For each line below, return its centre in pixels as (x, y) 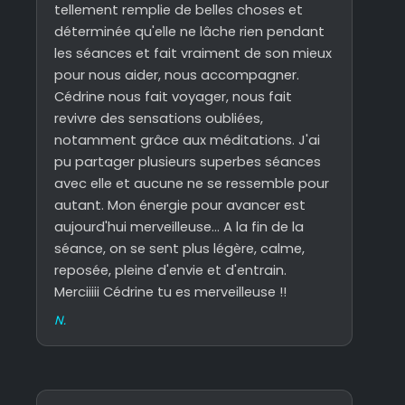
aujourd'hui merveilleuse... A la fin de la (179, 226)
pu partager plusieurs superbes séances (188, 161)
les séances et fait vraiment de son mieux (193, 53)
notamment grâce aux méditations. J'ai (188, 140)
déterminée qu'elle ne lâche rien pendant (190, 31)
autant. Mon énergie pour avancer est (180, 205)
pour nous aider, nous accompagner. (177, 75)
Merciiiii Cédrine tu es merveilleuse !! (171, 292)
